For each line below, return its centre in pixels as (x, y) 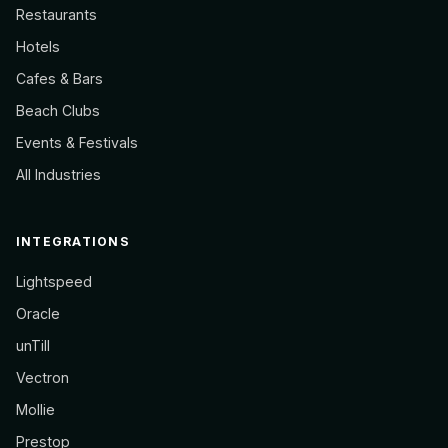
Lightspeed (54, 281)
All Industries (58, 174)
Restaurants (56, 14)
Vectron (42, 377)
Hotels (38, 46)
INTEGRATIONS (73, 241)
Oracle (38, 313)
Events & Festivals (77, 142)
